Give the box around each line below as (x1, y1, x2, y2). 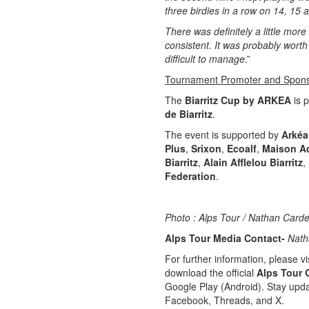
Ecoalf (227, 141, 257, 155)
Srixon (191, 141, 221, 155)
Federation (165, 169, 216, 183)
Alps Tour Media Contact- (165, 231, 288, 245)
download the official (165, 266, 257, 279)
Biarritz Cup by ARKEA (185, 93, 291, 107)
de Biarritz (165, 107, 212, 121)
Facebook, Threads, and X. (165, 293, 284, 307)
